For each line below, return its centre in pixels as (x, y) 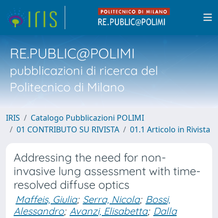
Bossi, (158, 199)
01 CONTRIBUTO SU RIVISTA (68, 129)
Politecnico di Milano (67, 87)
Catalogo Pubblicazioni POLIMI (87, 118)
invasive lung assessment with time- (107, 171)
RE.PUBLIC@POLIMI (72, 53)
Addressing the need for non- (90, 157)
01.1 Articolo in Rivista (170, 129)
